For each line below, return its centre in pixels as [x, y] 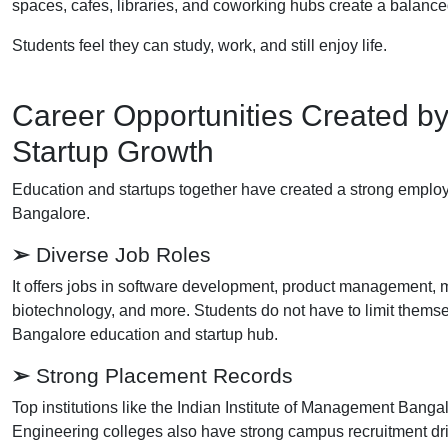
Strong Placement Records [161, 375]
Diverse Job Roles [120, 254]
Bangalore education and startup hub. [145, 334]
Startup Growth [113, 151]
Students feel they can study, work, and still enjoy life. [199, 45]
